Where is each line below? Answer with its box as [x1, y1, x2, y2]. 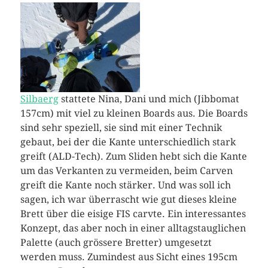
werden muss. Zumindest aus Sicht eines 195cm [20, 251, 237, 263]
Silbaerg [20, 93, 59, 105]
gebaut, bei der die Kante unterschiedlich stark [20, 136, 236, 148]
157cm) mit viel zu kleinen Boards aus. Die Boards [20, 108, 248, 119]
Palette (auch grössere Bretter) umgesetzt [20, 237, 212, 248]
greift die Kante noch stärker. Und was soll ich [20, 179, 231, 191]
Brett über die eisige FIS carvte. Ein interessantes [20, 208, 246, 220]
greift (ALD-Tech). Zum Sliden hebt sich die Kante [20, 151, 247, 162]
